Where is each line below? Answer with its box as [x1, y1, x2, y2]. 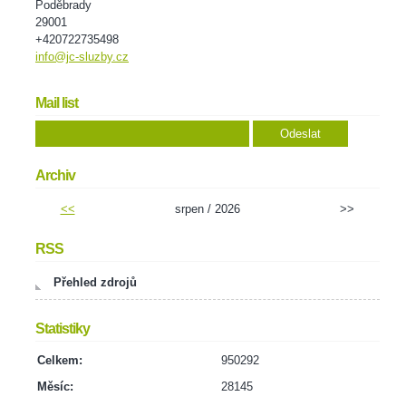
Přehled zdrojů [53, 275, 137, 289]
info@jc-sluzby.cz [35, 49, 129, 63]
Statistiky [35, 320, 90, 336]
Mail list [35, 94, 78, 111]
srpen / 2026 [174, 201, 240, 216]
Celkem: [37, 353, 82, 367]
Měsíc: [37, 379, 73, 393]
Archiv [35, 167, 75, 183]
